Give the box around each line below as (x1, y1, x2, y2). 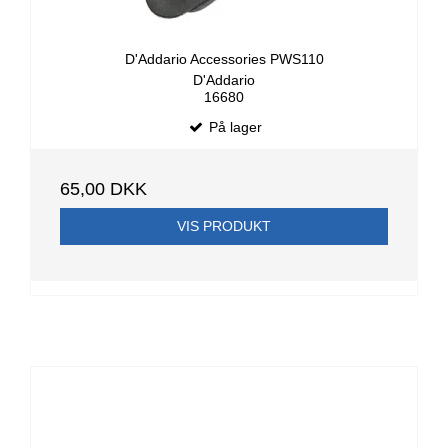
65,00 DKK (60, 178, 147, 199)
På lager (204, 118, 262, 135)
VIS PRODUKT (177, 217, 271, 234)
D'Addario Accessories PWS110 (124, 51, 324, 68)
